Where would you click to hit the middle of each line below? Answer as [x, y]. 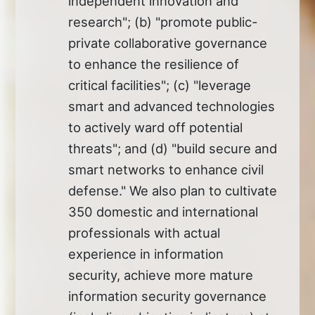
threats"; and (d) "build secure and [173, 148]
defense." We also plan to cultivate [173, 190]
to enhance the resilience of [154, 64]
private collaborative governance [168, 43]
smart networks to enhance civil [166, 169]
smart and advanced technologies [172, 106]
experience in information [146, 253]
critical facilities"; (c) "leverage [160, 85]
